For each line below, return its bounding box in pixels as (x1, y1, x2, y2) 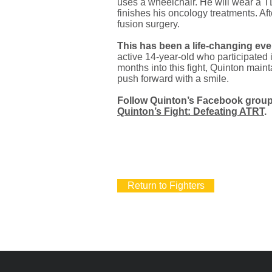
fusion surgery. (117, 19, 180, 29)
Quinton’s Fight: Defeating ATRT (117, 106, 264, 117)
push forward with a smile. (117, 73, 229, 84)
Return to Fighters (127, 180, 205, 191)
